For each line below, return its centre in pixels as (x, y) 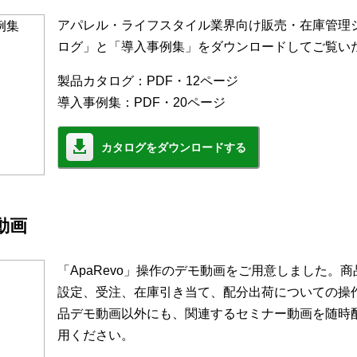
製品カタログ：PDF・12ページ (148, 81)
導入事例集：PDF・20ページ (141, 103)
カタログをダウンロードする (174, 148)
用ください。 (96, 335)
